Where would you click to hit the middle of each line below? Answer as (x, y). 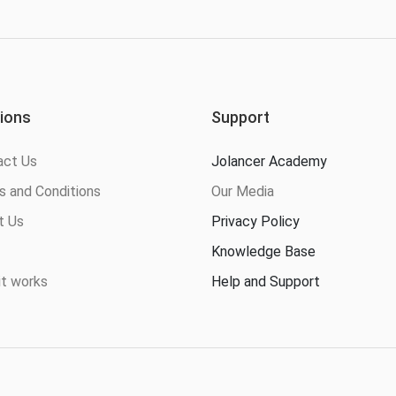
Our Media (243, 191)
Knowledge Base (263, 251)
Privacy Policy (255, 221)
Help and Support (266, 281)
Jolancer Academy (269, 161)
